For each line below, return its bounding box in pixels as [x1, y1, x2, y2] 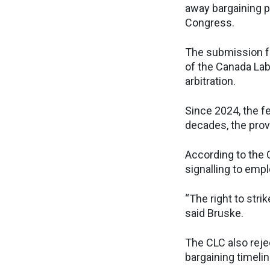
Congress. [185, 16, 234, 29]
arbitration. [185, 75, 236, 87]
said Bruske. [185, 207, 243, 219]
